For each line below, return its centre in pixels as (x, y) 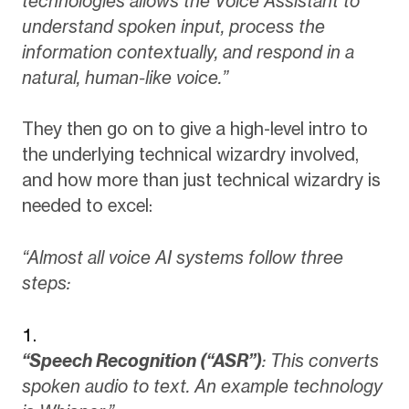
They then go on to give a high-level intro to (194, 129)
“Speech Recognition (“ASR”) (142, 360)
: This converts (320, 360)
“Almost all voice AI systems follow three (182, 257)
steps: (46, 283)
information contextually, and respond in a (188, 52)
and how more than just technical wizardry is (201, 180)
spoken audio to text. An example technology (202, 386)
